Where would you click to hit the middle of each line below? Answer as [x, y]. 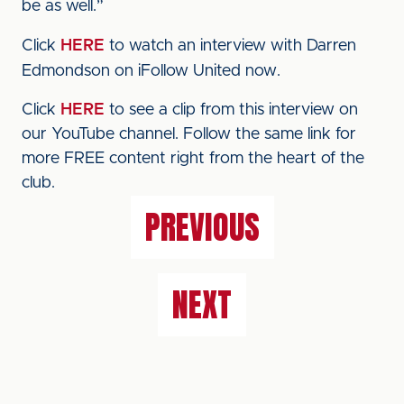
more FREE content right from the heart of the [193, 159]
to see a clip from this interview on [231, 110]
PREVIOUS [202, 227]
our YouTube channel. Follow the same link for [189, 134]
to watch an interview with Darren [230, 46]
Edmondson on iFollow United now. [158, 71]
